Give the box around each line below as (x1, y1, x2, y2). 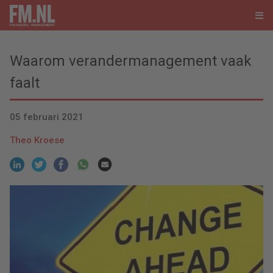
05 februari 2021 (10, 112, 83, 123)
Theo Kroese (10, 135, 65, 146)
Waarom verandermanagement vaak (10, 52, 252, 69)
